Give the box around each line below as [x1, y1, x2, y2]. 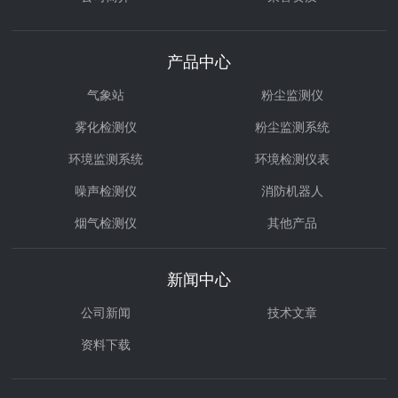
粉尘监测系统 [255, 120, 330, 134]
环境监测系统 [68, 152, 143, 166]
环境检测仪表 [255, 152, 330, 166]
